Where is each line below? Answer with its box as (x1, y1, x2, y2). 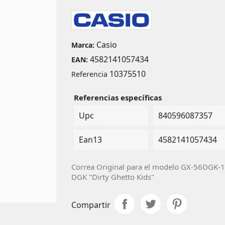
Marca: (71, 40, 94, 50)
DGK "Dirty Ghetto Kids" (71, 171, 154, 182)
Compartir (71, 199, 110, 210)
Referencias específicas (73, 92, 162, 102)
